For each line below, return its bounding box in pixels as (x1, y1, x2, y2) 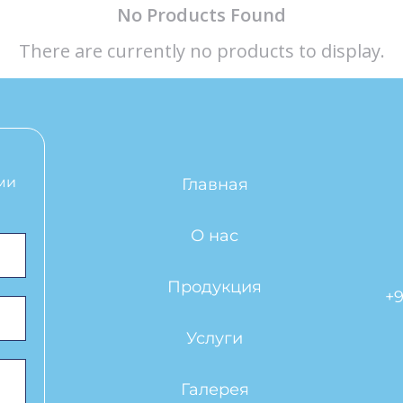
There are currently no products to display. (18, 39, 385, 63)
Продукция (167, 277, 263, 297)
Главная (181, 175, 248, 194)
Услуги (186, 328, 244, 348)
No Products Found (117, 3, 286, 27)
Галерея (180, 380, 249, 399)
